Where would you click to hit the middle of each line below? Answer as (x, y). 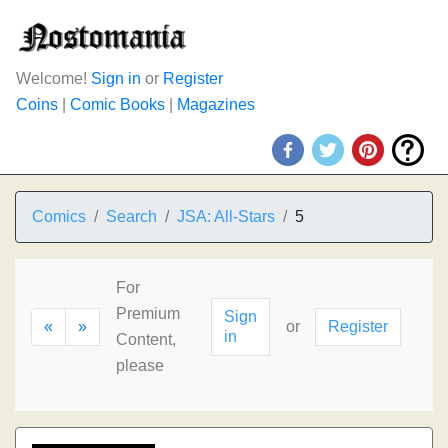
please (140, 365)
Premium (148, 313)
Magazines (216, 104)
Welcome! (53, 78)
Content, (146, 339)
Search (131, 216)
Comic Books (117, 104)
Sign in (116, 78)
